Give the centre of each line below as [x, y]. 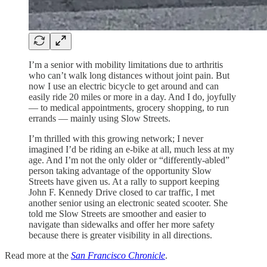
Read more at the [38, 256]
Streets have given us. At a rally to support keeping [124, 182]
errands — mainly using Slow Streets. [100, 119]
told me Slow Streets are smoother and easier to [117, 214]
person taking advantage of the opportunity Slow [120, 171]
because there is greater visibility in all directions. [120, 235]
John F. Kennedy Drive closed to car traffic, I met [122, 193]
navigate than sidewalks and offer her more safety [122, 225]
